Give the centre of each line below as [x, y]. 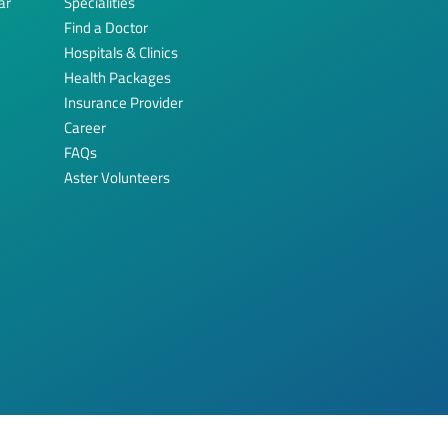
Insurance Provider [123, 102]
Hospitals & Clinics [121, 52]
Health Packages [117, 77]
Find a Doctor [106, 27]
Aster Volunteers [117, 177]
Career [85, 127]
